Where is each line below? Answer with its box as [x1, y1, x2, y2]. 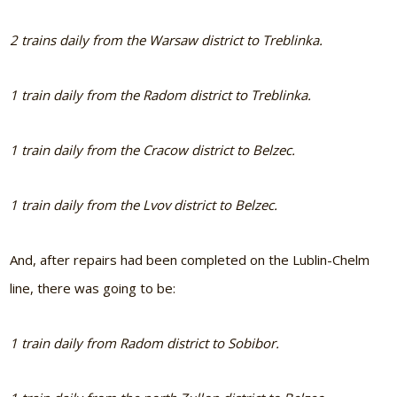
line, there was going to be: [10, 278, 176, 297]
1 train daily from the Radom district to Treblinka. [10, 85, 312, 104]
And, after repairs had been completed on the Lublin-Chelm [10, 250, 370, 269]
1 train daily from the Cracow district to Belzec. [10, 140, 296, 159]
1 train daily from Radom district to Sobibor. [10, 333, 280, 352]
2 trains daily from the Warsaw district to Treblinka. [10, 30, 323, 49]
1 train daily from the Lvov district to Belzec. [10, 195, 278, 214]
